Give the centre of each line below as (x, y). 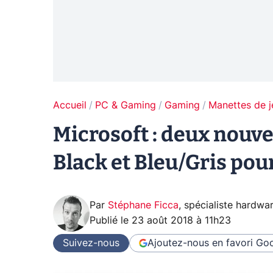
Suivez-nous (91, 243)
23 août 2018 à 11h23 (181, 221)
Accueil (70, 106)
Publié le (111, 221)
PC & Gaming (126, 106)
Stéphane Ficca (143, 206)
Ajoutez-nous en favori (200, 243)
